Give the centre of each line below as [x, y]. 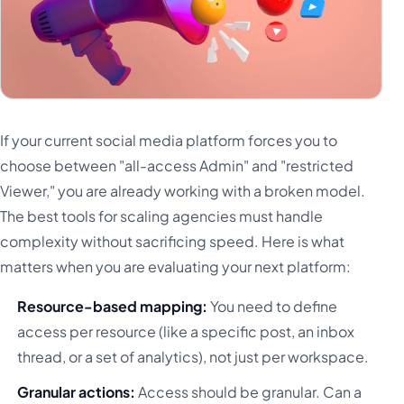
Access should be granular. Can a [249, 391]
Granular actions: [77, 391]
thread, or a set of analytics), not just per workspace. [193, 357]
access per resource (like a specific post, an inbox [186, 332]
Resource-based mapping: [113, 307]
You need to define [273, 307]
